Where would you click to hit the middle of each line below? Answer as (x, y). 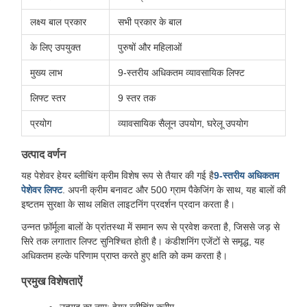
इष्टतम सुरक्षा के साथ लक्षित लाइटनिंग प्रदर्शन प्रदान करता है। (128, 204)
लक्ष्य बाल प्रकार (58, 22)
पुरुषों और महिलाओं (150, 47)
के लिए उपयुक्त (56, 47)
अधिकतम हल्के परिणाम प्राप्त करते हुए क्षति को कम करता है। (124, 256)
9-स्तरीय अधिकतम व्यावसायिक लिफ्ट (181, 73)
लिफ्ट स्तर (48, 98)
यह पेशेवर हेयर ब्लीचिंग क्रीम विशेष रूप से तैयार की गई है (118, 175)
